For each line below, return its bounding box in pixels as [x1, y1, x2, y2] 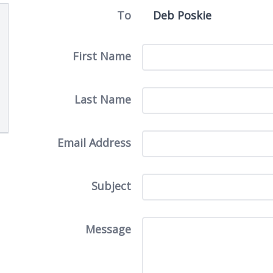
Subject [91, 179, 131, 193]
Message [85, 222, 131, 236]
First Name [72, 49, 131, 63]
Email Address [57, 135, 131, 150]
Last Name [74, 92, 131, 107]
